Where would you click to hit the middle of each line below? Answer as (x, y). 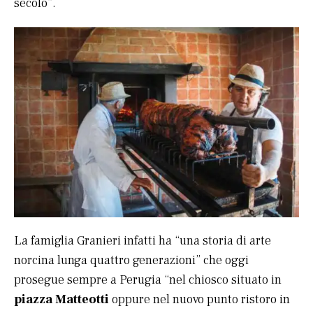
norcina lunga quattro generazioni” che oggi (131, 260)
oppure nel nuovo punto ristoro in (199, 299)
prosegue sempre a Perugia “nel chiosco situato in (148, 279)
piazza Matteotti (61, 299)
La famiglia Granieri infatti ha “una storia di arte (143, 240)
